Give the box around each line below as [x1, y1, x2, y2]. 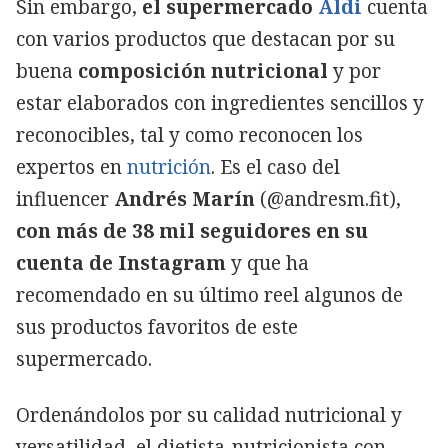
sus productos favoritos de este [16, 313, 298, 340]
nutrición [127, 153, 211, 180]
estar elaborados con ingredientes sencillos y [16, 89, 424, 116]
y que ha [231, 249, 309, 276]
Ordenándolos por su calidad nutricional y [16, 401, 402, 428]
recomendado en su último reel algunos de [16, 281, 403, 308]
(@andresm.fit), [255, 185, 401, 212]
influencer [16, 185, 114, 212]
